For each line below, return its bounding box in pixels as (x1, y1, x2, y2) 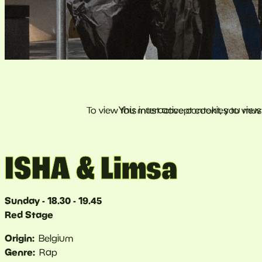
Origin (5, 232, 32, 244)
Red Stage (5, 208, 53, 220)
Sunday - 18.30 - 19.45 (5, 194, 102, 206)
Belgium (39, 232, 74, 243)
